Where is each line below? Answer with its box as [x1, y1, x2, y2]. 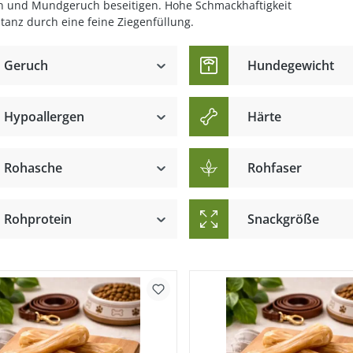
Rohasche [3, 159, 62, 176]
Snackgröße [247, 210, 319, 228]
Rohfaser [247, 159, 302, 176]
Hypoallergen [3, 108, 84, 125]
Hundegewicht [247, 57, 334, 74]
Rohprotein [3, 210, 72, 228]
